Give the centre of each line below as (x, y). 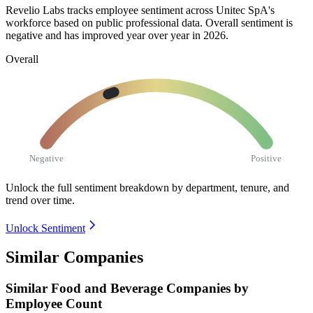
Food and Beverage (109, 289)
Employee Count (54, 304)
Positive (267, 158)
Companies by (208, 289)
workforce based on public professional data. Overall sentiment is (149, 22)
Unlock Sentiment (45, 228)
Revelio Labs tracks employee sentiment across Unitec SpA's (140, 10)
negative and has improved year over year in (104, 35)
